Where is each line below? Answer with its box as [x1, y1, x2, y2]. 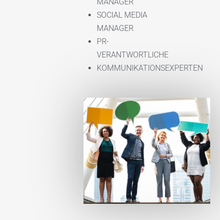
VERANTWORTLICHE [97, 50, 168, 59]
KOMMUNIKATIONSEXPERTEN [97, 63, 203, 73]
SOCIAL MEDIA [97, 10, 147, 20]
